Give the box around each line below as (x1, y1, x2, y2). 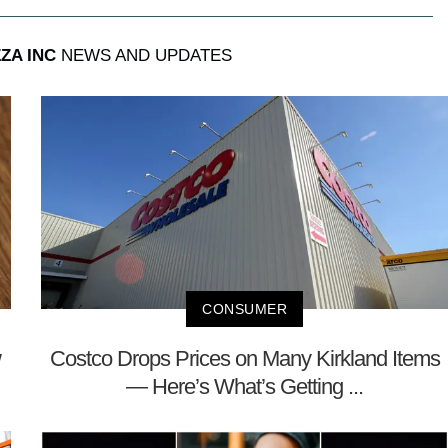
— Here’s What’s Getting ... (126, 374, 363, 399)
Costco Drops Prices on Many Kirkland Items (49, 346, 440, 371)
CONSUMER (202, 301, 287, 317)
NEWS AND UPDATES (56, 45, 232, 65)
